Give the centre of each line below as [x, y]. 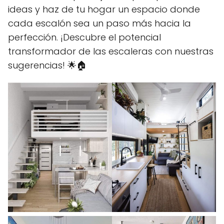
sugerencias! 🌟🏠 [47, 65]
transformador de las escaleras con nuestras [111, 51]
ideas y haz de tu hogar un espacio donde [104, 9]
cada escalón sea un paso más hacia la [99, 23]
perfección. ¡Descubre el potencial [84, 37]
